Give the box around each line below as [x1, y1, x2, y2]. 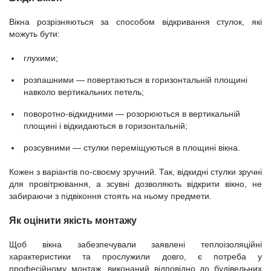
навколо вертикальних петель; [24, 87, 144, 97]
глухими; [24, 53, 58, 63]
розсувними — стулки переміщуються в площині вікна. [24, 143, 240, 152]
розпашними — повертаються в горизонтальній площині [24, 75, 247, 85]
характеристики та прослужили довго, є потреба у [9, 252, 262, 261]
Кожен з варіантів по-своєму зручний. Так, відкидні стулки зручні [9, 167, 262, 177]
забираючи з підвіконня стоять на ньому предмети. [9, 191, 212, 201]
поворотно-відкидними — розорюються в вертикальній [24, 109, 240, 119]
